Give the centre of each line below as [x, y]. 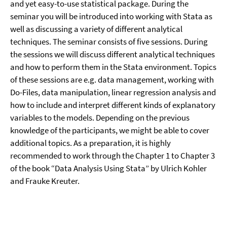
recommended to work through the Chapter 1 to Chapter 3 [112, 156]
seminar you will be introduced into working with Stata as [111, 16]
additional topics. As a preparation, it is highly [90, 143]
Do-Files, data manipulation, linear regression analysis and [113, 92]
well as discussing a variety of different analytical [96, 29]
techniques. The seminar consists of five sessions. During [109, 42]
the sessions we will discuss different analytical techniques [112, 54]
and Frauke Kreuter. [45, 181]
